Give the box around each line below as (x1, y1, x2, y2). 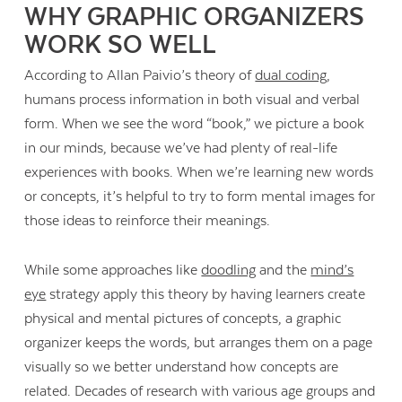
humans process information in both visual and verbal (24, 92, 361, 109)
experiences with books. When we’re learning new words (24, 164, 374, 181)
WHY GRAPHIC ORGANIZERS (24, 2, 365, 31)
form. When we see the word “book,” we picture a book (24, 116, 365, 133)
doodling (201, 261, 257, 278)
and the (256, 261, 311, 278)
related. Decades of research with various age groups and (24, 382, 376, 399)
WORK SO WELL (24, 30, 217, 59)
